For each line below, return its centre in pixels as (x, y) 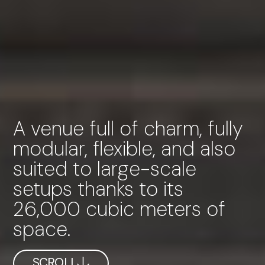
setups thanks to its (98, 189)
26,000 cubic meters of (119, 209)
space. (41, 229)
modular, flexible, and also (124, 148)
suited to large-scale (104, 169)
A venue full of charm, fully (128, 128)
